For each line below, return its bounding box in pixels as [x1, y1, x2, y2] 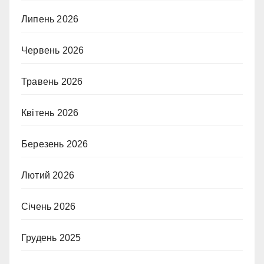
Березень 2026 [21, 138, 88, 149]
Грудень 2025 [21, 232, 81, 243]
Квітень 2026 [21, 107, 79, 118]
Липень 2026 [21, 14, 79, 24]
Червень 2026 [21, 45, 84, 55]
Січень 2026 [21, 201, 76, 212]
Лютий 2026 [21, 170, 74, 180]
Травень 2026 [21, 76, 83, 87]
